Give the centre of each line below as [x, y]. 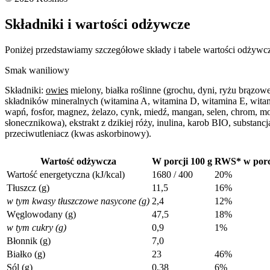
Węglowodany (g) [41, 214]
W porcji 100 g [182, 161]
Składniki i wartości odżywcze [98, 24]
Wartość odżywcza [78, 161]
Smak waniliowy [37, 70]
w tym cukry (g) [36, 227]
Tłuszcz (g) [28, 187]
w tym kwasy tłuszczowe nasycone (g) [78, 201]
